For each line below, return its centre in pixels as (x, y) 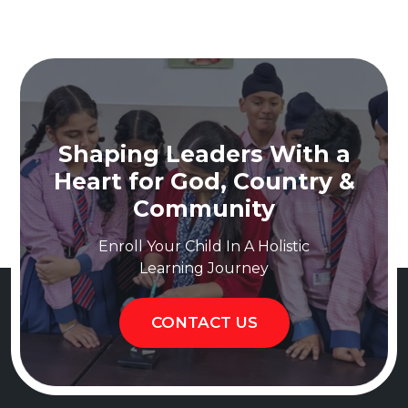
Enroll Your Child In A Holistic (204, 247)
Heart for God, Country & (204, 182)
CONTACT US (204, 323)
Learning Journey (204, 269)
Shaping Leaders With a (204, 154)
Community (204, 209)
